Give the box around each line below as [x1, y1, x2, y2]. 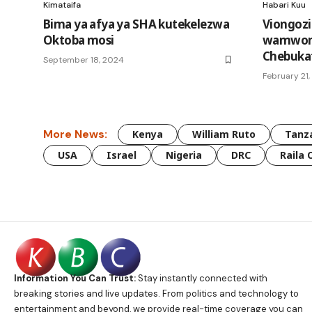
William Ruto [192, 127, 256, 141]
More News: [43, 127, 107, 141]
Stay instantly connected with [136, 272, 267, 284]
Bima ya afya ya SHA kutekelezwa [43, 15, 229, 32]
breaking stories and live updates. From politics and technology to [14, 287, 299, 299]
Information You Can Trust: [14, 272, 136, 284]
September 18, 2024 [43, 54, 124, 65]
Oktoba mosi [43, 31, 114, 48]
